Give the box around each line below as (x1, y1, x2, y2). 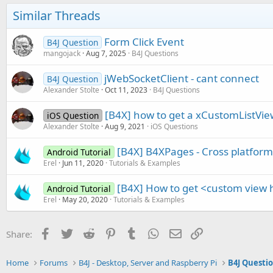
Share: (6, 227, 32, 240)
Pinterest (118, 226, 155, 239)
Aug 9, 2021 (105, 121, 145, 132)
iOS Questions (151, 121, 198, 132)
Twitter (74, 226, 104, 239)
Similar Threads (13, 7, 101, 24)
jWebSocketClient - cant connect (104, 71, 259, 85)
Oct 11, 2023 (105, 84, 147, 95)
